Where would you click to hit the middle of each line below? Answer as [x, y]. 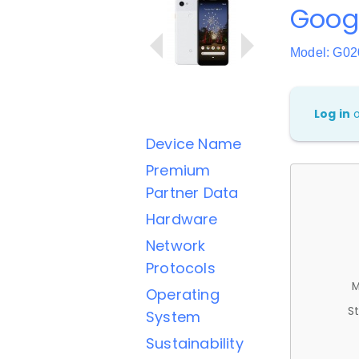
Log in [333, 114]
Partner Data [192, 193]
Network [176, 246]
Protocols [181, 268]
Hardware [182, 219]
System [173, 317]
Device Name [194, 144]
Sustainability [195, 343]
